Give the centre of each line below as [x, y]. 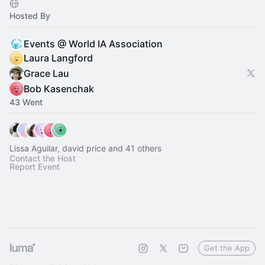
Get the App [227, 248]
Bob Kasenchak [59, 89]
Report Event [35, 167]
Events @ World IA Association [93, 44]
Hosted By [30, 16]
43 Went [26, 102]
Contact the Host [43, 158]
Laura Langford [58, 58]
